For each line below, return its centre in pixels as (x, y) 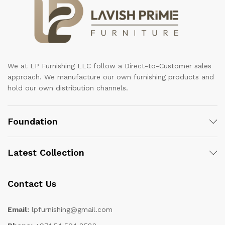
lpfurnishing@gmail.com (71, 210)
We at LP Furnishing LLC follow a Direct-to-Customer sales (109, 66)
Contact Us (32, 184)
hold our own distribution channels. (68, 88)
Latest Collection (46, 153)
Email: (18, 210)
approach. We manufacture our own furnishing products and (111, 77)
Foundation (33, 122)
